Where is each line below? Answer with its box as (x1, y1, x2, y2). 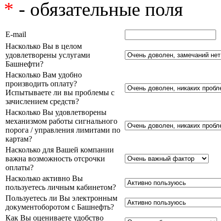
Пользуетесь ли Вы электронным (5, 193, 117, 202)
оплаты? (5, 163, 34, 172)
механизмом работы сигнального (5, 116, 117, 125)
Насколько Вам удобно (5, 70, 82, 79)
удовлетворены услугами (5, 50, 90, 59)
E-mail (5, 30, 26, 38)
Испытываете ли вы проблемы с (5, 88, 114, 97)
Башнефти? (5, 59, 43, 68)
